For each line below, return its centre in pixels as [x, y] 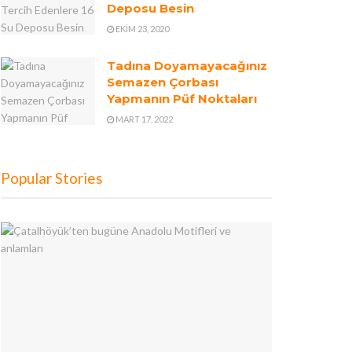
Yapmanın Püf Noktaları [182, 99]
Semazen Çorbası [163, 82]
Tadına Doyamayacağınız [187, 66]
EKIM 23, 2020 [141, 29]
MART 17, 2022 [143, 119]
